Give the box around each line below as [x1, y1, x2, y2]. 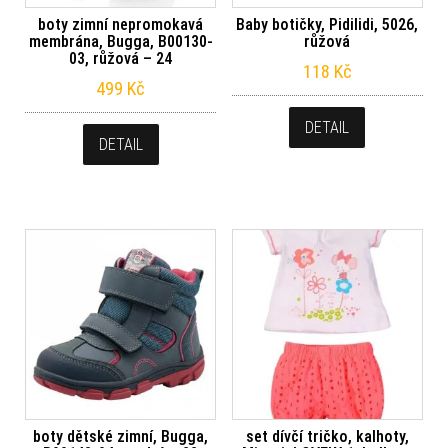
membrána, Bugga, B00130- [28, 32, 213, 52]
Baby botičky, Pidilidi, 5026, [236, 15, 419, 35]
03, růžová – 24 [69, 49, 173, 69]
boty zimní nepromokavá [38, 15, 204, 35]
